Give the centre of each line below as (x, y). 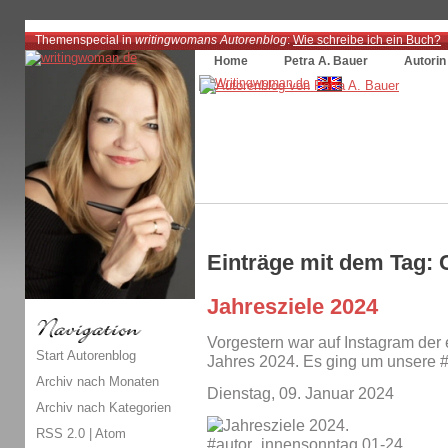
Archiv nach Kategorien (103, 407)
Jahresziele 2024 (292, 307)
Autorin (425, 60)
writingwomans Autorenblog (211, 39)
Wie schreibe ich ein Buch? (367, 39)
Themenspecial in (85, 39)
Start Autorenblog (86, 355)
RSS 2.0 (60, 433)
